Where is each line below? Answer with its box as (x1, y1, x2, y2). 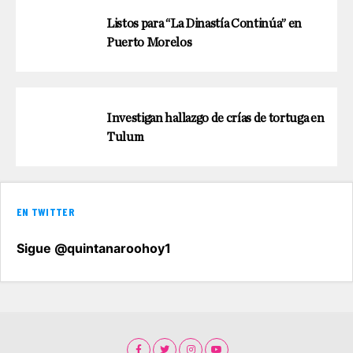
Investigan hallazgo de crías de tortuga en (106, 112, 325, 125)
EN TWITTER (17, 205, 74, 219)
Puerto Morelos (106, 36, 192, 50)
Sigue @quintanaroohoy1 (17, 240, 171, 257)
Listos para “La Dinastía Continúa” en (106, 17, 303, 31)
